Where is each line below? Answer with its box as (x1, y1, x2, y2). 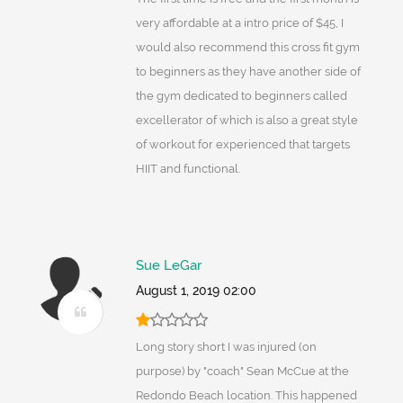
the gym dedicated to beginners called (135, 89, 347, 103)
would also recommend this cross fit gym (135, 40, 360, 55)
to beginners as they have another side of (135, 65, 361, 79)
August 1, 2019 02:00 (135, 283, 256, 299)
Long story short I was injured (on (135, 340, 317, 354)
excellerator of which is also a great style (135, 113, 358, 128)
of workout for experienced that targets (135, 138, 350, 152)
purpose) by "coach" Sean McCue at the (135, 364, 349, 379)
